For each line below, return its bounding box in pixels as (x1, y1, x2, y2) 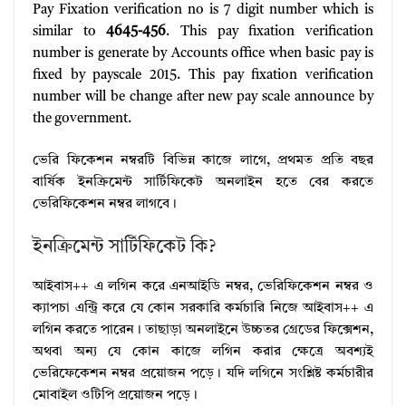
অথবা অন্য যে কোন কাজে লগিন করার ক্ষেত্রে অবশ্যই (33, 344, 373, 359)
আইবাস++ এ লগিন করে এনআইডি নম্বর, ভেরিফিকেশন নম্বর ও (33, 279, 373, 294)
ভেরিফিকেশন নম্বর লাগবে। (33, 198, 177, 212)
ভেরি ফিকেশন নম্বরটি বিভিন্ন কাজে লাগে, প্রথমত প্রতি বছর (33, 154, 373, 169)
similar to (33, 24, 107, 39)
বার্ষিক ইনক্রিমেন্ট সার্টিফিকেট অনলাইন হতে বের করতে (33, 176, 373, 190)
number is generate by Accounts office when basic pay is (33, 46, 373, 61)
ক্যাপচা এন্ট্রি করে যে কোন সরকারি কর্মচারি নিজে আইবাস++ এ (33, 301, 373, 315)
